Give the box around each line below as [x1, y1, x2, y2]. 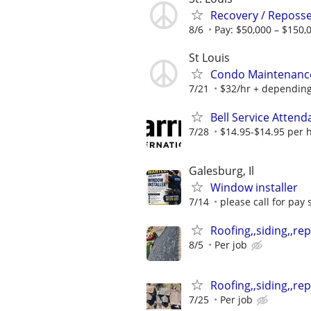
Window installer [210, 180, 298, 195]
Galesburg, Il [189, 163, 254, 178]
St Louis [189, 49, 230, 65]
